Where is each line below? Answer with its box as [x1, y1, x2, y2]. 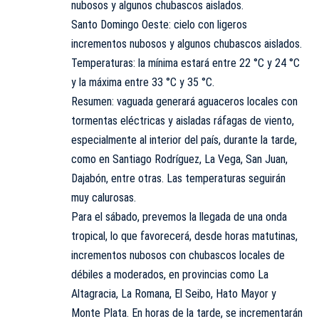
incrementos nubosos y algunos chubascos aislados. [71, 36, 302, 51]
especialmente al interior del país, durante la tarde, [71, 132, 297, 147]
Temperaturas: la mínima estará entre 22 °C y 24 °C [71, 56, 300, 70]
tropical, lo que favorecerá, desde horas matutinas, [71, 229, 298, 243]
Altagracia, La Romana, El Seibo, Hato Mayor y [71, 286, 276, 300]
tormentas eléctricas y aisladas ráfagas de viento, [71, 113, 294, 127]
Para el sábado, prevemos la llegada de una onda [71, 209, 287, 224]
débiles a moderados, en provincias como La [71, 267, 268, 281]
